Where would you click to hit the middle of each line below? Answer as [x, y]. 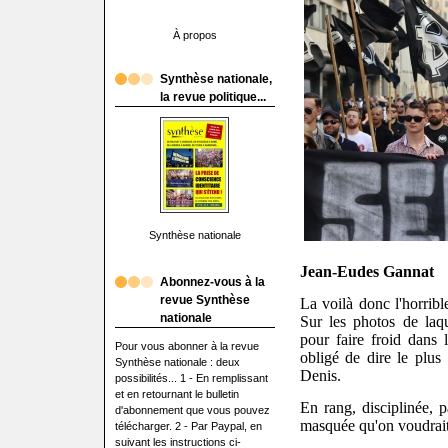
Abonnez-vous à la [212, 282]
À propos [194, 35]
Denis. [320, 376]
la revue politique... [212, 97]
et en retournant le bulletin [176, 394]
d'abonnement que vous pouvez [192, 410]
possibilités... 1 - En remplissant [191, 378]
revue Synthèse [204, 300]
